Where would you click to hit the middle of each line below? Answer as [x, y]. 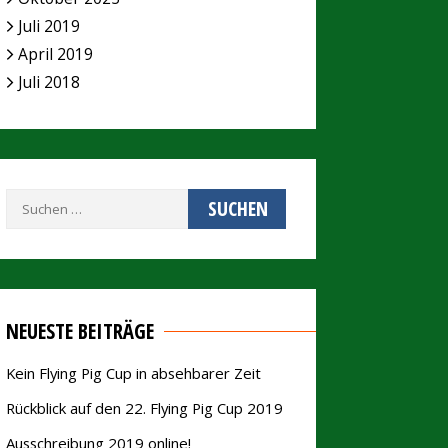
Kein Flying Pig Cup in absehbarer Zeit [133, 372]
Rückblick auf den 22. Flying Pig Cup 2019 [144, 407]
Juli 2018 [49, 81]
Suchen [28, 200]
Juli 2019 [49, 25]
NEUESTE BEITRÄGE [80, 330]
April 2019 [55, 53]
